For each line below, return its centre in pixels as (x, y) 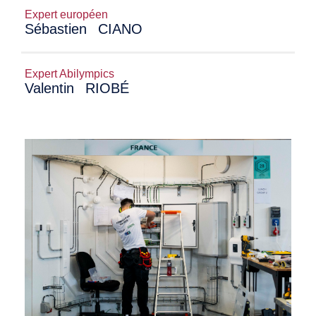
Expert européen (66, 14)
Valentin (51, 88)
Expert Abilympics (69, 74)
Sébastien (58, 29)
